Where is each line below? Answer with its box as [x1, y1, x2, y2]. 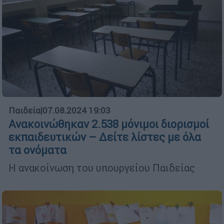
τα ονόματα [8, 143, 66, 157]
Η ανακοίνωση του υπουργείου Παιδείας [8, 161, 195, 174]
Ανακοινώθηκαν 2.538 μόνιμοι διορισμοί [8, 117, 209, 131]
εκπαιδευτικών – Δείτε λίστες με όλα [8, 130, 201, 144]
